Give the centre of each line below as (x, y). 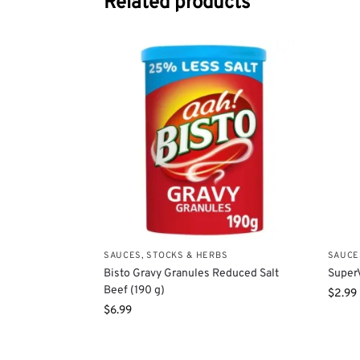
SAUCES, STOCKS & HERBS (166, 256)
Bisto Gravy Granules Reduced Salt (191, 274)
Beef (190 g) (134, 291)
